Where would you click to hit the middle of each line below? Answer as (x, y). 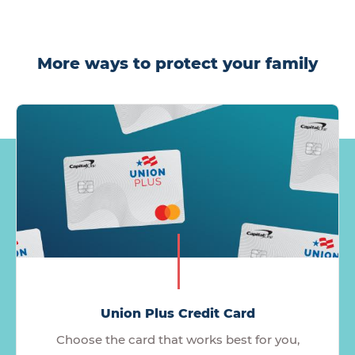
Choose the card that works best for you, (177, 339)
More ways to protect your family (177, 63)
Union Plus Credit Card (177, 313)
